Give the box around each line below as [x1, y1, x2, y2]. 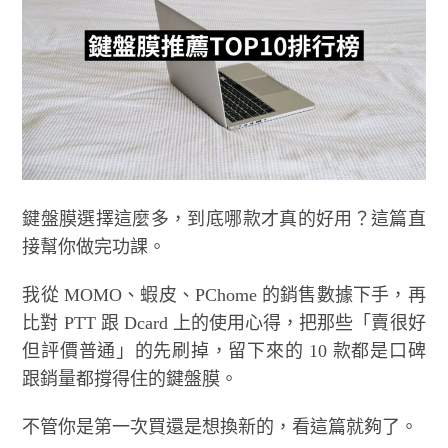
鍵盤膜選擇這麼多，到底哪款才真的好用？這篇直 [22, 208, 426, 229]
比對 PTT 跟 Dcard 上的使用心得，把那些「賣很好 [22, 312, 426, 333]
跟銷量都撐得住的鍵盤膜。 [22, 368, 239, 389]
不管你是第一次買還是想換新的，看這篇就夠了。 [22, 416, 419, 437]
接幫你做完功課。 [22, 236, 167, 257]
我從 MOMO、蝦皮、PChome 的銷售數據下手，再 [22, 284, 426, 305]
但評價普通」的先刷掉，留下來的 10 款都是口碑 [22, 340, 426, 361]
